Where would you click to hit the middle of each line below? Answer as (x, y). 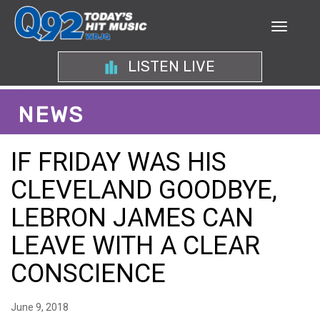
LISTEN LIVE (169, 66)
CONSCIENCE (88, 274)
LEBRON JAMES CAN (132, 218)
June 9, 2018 (40, 307)
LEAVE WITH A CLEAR (135, 246)
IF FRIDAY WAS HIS (119, 162)
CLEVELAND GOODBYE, (144, 190)
